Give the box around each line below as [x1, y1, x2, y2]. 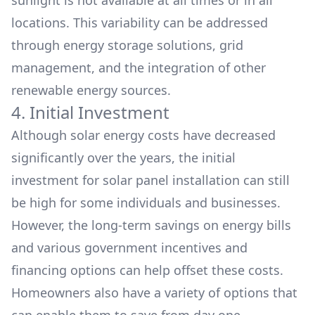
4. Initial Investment [11, 101, 169, 124]
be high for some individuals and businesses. [11, 194, 281, 211]
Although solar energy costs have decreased [11, 127, 276, 143]
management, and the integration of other [11, 59, 266, 76]
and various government [11, 239, 157, 256]
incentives [161, 239, 221, 256]
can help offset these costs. [120, 262, 283, 278]
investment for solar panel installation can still [11, 172, 290, 188]
